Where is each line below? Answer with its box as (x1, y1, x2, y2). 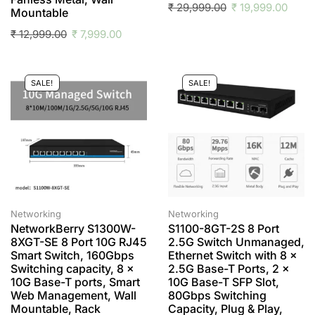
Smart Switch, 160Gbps (11, 248, 134, 263)
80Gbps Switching (168, 288, 266, 303)
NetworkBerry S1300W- (11, 221, 136, 236)
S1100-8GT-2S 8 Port (168, 221, 279, 236)
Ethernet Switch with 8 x (168, 248, 297, 263)
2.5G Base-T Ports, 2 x (168, 262, 290, 276)
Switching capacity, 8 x (11, 262, 134, 276)
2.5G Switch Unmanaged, (168, 235, 304, 250)
